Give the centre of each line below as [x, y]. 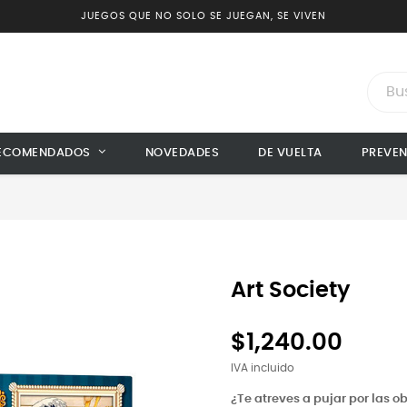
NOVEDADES [182, 153]
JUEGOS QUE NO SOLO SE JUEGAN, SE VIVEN [203, 16]
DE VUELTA [290, 153]
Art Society [291, 291]
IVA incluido [263, 368]
